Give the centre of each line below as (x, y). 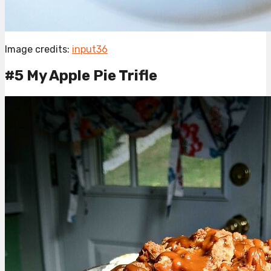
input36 (90, 50)
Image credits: (38, 50)
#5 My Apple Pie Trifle (81, 76)
